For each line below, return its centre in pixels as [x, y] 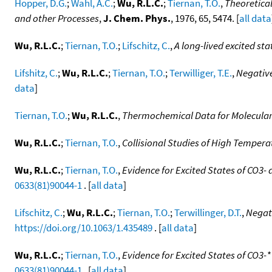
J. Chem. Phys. [137, 18]
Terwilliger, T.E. [201, 73]
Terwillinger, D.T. [208, 212]
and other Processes [57, 18]
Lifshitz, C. [36, 73]
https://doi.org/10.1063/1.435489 [83, 227]
